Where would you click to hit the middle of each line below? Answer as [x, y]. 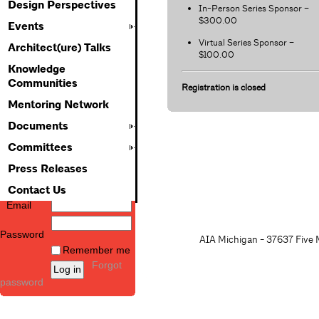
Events [26, 26]
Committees [40, 147]
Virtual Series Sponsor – [246, 42]
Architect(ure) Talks [59, 48]
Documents [38, 126]
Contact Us [37, 190]
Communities [43, 83]
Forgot [107, 265]
